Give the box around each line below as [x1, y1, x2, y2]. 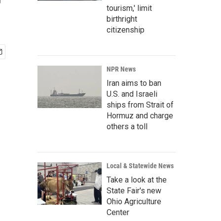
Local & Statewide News [107, 162, 174, 170]
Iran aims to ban [107, 78, 161, 88]
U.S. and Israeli [107, 89, 157, 99]
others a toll [107, 122, 147, 131]
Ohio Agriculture [107, 197, 161, 206]
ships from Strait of [107, 100, 174, 110]
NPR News [107, 65, 136, 73]
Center [107, 208, 129, 217]
